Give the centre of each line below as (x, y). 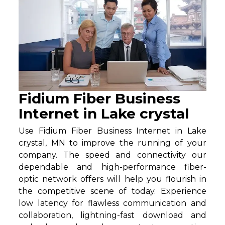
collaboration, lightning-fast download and (113, 215)
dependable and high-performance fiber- (113, 167)
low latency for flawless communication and (113, 203)
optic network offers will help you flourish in (113, 179)
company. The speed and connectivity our (113, 155)
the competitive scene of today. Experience (113, 191)
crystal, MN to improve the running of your (113, 143)
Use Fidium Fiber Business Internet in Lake (113, 131)
